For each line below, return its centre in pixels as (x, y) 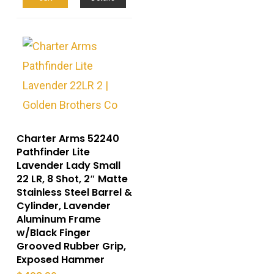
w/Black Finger (53, 232)
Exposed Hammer (60, 259)
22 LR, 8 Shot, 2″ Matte (72, 179)
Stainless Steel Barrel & (74, 192)
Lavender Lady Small (68, 165)
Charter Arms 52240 (68, 138)
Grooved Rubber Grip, (71, 246)
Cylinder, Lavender (63, 206)
